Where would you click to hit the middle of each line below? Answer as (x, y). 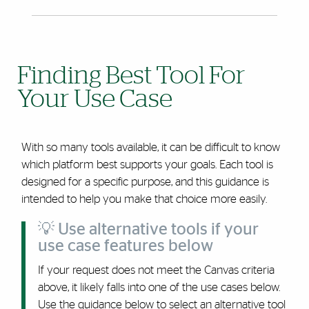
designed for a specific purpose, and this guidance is (145, 182)
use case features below (125, 246)
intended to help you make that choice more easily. (144, 199)
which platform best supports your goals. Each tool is (147, 165)
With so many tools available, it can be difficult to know (150, 147)
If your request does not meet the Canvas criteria (156, 270)
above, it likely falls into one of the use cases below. (159, 287)
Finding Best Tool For (131, 76)
